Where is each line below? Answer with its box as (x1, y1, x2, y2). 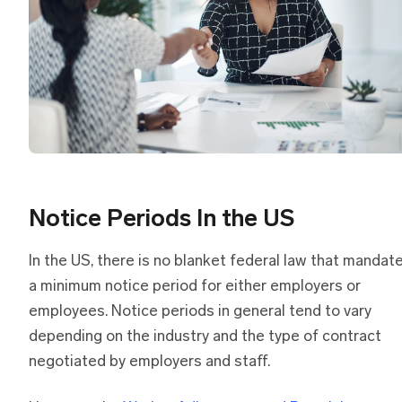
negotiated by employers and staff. (29, 354, 270, 370)
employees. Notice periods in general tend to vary (29, 303, 371, 319)
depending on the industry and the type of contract (29, 328, 381, 345)
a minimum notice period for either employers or (29, 278, 361, 294)
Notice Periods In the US (29, 207, 294, 232)
